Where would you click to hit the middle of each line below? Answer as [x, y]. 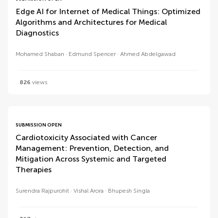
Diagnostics [37, 33]
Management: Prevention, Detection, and [92, 148]
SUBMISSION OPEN [39, 125]
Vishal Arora [89, 191]
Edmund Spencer [92, 54]
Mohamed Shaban [40, 54]
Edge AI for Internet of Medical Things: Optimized [108, 11]
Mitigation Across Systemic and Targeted [91, 159]
